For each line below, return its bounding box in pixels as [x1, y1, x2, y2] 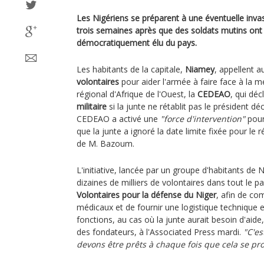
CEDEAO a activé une [77, 113, 160, 124]
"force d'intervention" [160, 113, 245, 124]
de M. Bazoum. [77, 138, 134, 149]
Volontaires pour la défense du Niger [77, 189, 216, 200]
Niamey [185, 64, 214, 75]
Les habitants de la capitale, [77, 64, 185, 75]
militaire [77, 101, 107, 112]
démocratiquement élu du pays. [77, 37, 197, 48]
